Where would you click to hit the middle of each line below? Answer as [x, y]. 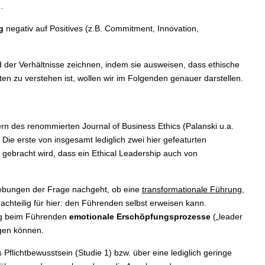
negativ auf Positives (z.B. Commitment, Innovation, [101, 29]
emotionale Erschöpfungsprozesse [140, 217]
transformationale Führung [192, 190]
